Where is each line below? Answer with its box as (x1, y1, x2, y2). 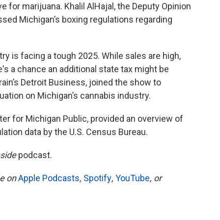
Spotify (83, 172, 111, 183)
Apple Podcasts (18, 172, 80, 183)
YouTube (115, 172, 150, 183)
